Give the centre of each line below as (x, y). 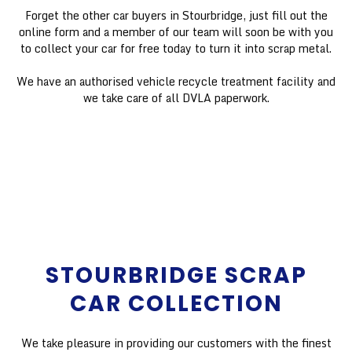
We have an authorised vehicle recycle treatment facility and (176, 81)
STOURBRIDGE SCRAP (176, 275)
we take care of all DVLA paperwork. (176, 97)
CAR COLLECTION (176, 303)
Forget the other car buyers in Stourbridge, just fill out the (176, 15)
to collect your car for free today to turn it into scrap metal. (176, 48)
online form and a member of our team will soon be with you (176, 31)
